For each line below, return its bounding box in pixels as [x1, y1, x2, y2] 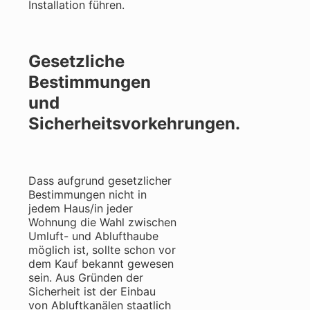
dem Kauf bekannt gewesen [28, 257, 174, 271]
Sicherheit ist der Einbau [28, 284, 156, 298]
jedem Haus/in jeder [28, 201, 133, 215]
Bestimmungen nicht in [28, 188, 147, 201]
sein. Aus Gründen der [28, 271, 143, 284]
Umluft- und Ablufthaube [28, 229, 158, 243]
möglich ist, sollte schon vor [28, 243, 176, 257]
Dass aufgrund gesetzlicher [28, 174, 172, 188]
